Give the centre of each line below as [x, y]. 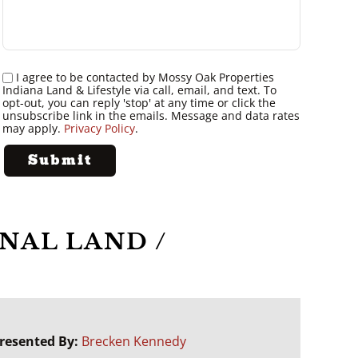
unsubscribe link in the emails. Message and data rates [151, 115]
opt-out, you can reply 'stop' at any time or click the [139, 102]
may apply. [33, 128]
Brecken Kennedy [134, 341]
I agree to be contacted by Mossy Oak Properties [145, 77]
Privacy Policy [99, 128]
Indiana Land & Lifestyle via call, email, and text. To [139, 89]
